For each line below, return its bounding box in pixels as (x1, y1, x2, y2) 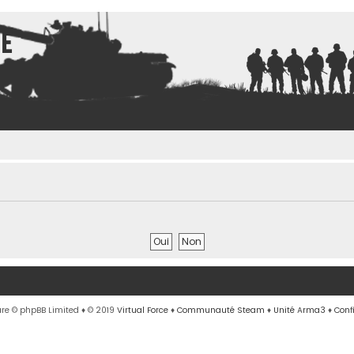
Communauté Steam (177, 303, 265, 316)
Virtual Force (117, 303, 168, 316)
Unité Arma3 (273, 303, 326, 316)
